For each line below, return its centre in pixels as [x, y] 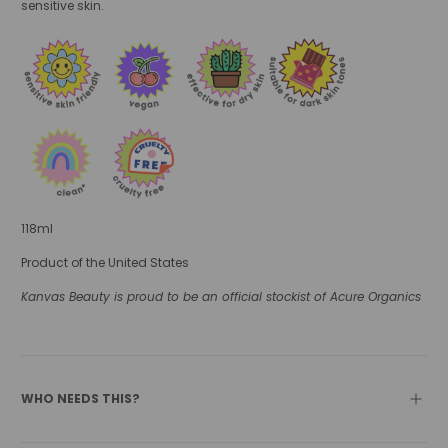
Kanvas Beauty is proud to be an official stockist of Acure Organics [221, 296]
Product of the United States [105, 262]
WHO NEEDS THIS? [81, 398]
